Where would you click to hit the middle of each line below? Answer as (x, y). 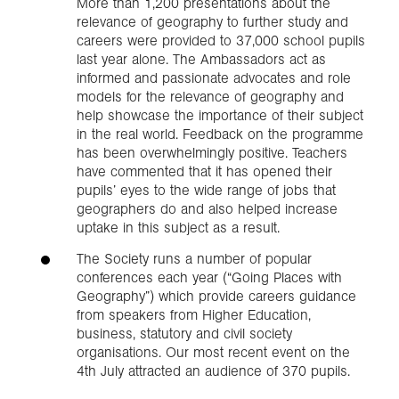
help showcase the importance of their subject (220, 116)
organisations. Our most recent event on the (213, 353)
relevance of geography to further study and (212, 22)
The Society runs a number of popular (194, 259)
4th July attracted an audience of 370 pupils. (213, 371)
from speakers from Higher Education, (194, 315)
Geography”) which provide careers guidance (216, 297)
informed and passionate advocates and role (214, 78)
